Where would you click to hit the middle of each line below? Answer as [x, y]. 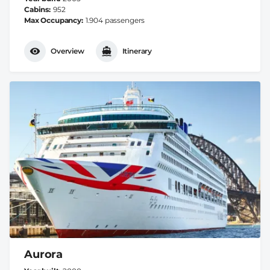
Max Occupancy [53, 20]
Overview [67, 51]
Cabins [37, 9]
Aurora [44, 254]
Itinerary [137, 51]
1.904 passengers [115, 20]
